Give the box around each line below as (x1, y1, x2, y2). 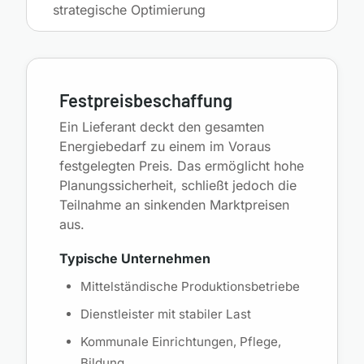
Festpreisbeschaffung (59, 89, 232, 110)
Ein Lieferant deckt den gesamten (59, 118, 264, 135)
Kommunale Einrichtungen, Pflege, (80, 333, 281, 349)
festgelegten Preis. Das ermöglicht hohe (59, 157, 304, 174)
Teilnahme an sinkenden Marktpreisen (59, 196, 289, 213)
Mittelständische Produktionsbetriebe (80, 278, 300, 294)
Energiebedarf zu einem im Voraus (59, 137, 271, 154)
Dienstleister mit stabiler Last (80, 305, 251, 322)
